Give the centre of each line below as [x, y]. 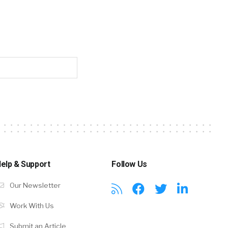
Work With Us [31, 206]
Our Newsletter [34, 186]
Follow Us [129, 164]
